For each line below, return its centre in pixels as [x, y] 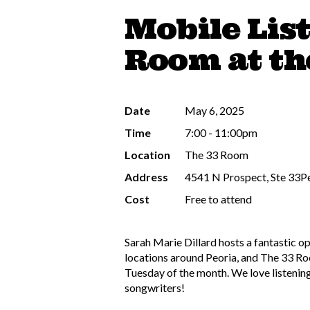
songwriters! [155, 287]
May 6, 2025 [215, 110]
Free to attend [219, 199]
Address [146, 176]
